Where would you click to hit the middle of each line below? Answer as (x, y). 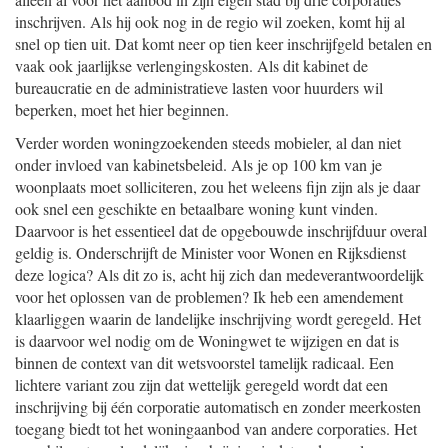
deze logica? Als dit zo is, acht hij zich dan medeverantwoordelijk (219, 274)
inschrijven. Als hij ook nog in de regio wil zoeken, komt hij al (210, 21)
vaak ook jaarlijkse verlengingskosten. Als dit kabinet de (191, 65)
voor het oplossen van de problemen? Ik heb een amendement (209, 296)
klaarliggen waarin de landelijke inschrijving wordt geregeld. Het (218, 318)
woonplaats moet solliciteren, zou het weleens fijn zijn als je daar (217, 186)
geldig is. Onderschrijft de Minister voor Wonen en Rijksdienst (210, 252)
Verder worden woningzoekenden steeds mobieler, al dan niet (208, 142)
